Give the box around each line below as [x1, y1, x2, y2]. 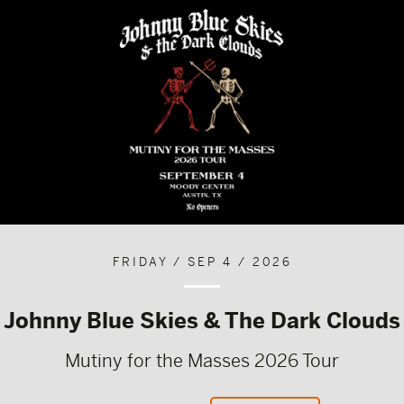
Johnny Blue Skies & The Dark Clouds [4, 307, 400, 333]
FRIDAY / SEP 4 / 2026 [112, 254, 292, 269]
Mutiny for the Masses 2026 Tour [65, 349, 339, 371]
